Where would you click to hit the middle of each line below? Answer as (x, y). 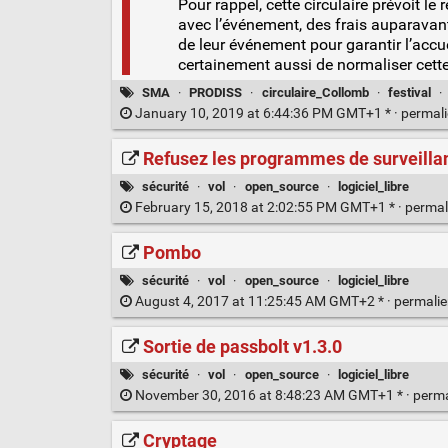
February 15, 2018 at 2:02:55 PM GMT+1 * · (268, 208)
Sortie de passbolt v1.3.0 (242, 346)
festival (409, 92)
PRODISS (216, 92)
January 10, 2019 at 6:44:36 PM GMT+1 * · (266, 114)
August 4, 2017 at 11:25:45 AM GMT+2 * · (262, 302)
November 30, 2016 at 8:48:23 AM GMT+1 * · (272, 396)
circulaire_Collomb (315, 92)
